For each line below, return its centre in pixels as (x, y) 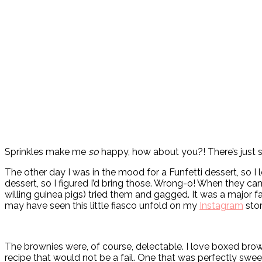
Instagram (221, 206)
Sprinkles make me (46, 152)
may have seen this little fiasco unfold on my (102, 206)
